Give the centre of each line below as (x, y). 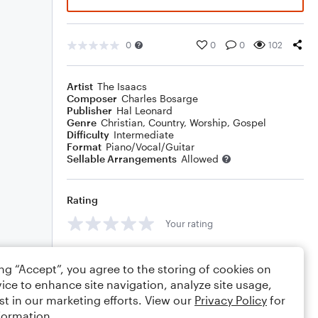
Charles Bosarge (160, 98)
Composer (92, 98)
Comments (93, 255)
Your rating (189, 223)
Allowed (200, 159)
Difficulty (88, 135)
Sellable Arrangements (122, 159)
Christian (122, 122)
